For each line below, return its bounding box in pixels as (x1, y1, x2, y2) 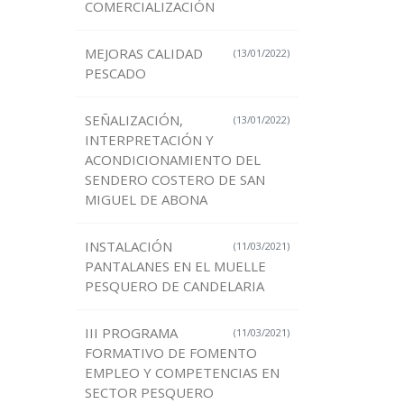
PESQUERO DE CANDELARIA (84, 277, 264, 296)
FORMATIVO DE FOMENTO (84, 344, 257, 363)
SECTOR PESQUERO (84, 383, 214, 402)
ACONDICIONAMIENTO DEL (84, 151, 261, 170)
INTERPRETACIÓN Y (84, 131, 214, 150)
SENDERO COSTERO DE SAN (84, 170, 265, 189)
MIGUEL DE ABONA (84, 190, 207, 209)
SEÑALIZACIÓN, (84, 111, 183, 130)
